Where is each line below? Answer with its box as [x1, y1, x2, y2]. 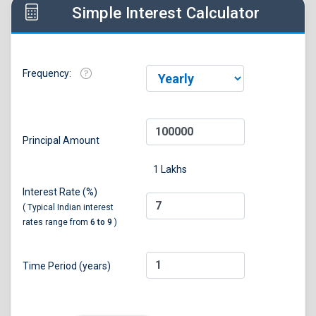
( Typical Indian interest [23, 202, 114, 213]
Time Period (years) [23, 260, 111, 272]
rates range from [23, 217, 90, 228]
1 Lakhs [153, 164, 187, 176]
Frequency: [23, 68, 73, 80]
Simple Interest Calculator [72, 4, 260, 23]
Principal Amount [23, 135, 99, 147]
